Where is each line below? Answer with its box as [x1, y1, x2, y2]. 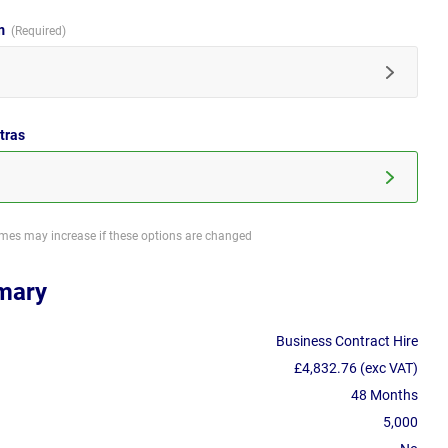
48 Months [351, 387, 418, 404]
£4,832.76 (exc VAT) [294, 360, 418, 377]
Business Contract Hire [276, 333, 418, 350]
